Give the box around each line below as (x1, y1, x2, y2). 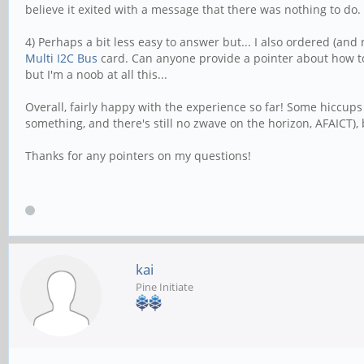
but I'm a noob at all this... (25, 66, 167, 82)
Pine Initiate (136, 279, 193, 294)
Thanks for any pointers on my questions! (25, 147, 251, 163)
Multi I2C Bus (25, 50, 97, 66)
